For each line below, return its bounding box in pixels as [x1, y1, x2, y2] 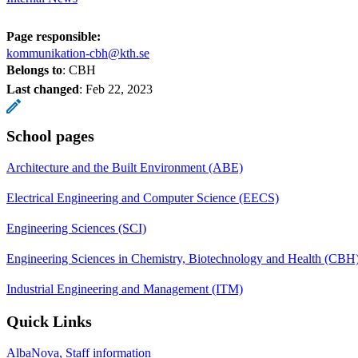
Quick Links [6, 312, 92, 330]
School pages [6, 126, 94, 145]
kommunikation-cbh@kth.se [6, 46, 149, 60]
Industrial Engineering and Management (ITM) [6, 281, 243, 296]
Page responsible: [6, 29, 101, 43]
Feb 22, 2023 [86, 82, 153, 96]
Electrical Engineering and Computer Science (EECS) [6, 190, 279, 205]
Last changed [6, 82, 79, 96]
